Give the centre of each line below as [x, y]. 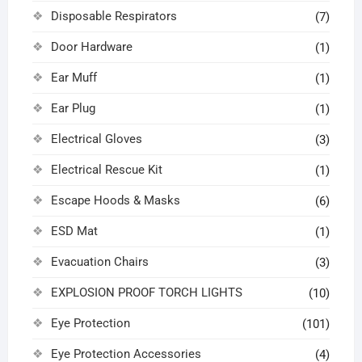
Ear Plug [73, 109]
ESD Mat [74, 232]
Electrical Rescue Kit [106, 170]
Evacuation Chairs [99, 262]
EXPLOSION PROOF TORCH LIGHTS [146, 293]
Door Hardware [91, 47]
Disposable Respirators [114, 17]
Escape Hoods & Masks [115, 201]
